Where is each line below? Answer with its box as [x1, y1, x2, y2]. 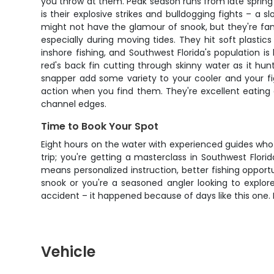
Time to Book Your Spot [41, 119, 159, 133]
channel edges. [41, 98, 107, 110]
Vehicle [41, 242, 96, 262]
